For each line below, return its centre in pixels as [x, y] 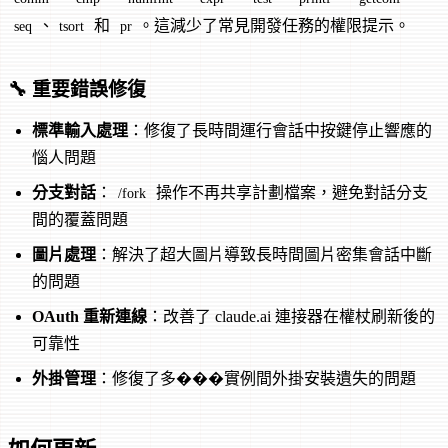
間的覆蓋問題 [80, 219]
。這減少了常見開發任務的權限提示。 [273, 25]
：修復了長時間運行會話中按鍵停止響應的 [280, 130]
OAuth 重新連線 [89, 316]
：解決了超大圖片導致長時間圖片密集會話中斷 [264, 254]
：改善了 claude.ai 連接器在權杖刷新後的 [291, 316]
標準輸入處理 [80, 130]
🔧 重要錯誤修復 [77, 89]
